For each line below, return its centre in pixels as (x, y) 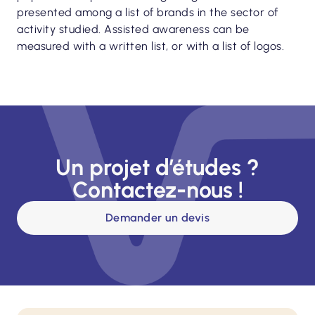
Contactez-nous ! (157, 190)
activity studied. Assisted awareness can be (133, 29)
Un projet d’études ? (157, 167)
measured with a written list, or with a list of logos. (150, 46)
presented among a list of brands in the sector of (148, 12)
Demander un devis (157, 218)
